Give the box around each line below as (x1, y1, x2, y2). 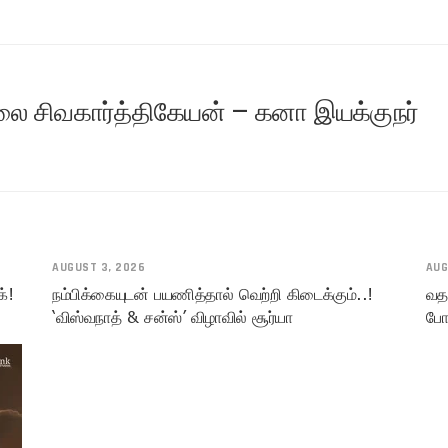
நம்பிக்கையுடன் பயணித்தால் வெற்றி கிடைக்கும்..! (52, 285, 373, 304)
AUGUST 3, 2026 (52, 260, 146, 276)
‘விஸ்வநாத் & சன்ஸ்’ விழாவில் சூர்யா (52, 308, 293, 327)
